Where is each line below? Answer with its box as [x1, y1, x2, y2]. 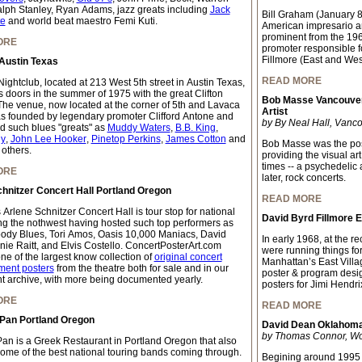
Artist [261, 106, 288, 117]
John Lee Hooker [10, 133, 86, 145]
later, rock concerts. [261, 172, 346, 183]
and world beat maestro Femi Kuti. [5, 15, 158, 27]
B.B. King [175, 122, 216, 133]
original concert [154, 251, 222, 263]
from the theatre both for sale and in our [53, 263, 229, 274]
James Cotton [165, 133, 226, 145]
